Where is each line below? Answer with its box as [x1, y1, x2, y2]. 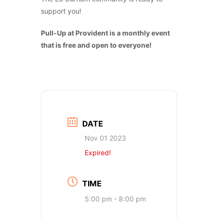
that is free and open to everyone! [41, 41, 152, 49]
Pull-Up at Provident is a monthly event [41, 29, 170, 37]
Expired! [85, 148, 111, 157]
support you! [41, 7, 81, 15]
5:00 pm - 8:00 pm [85, 195, 146, 203]
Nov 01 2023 [85, 134, 126, 142]
